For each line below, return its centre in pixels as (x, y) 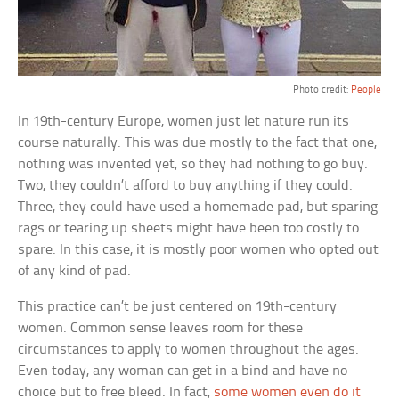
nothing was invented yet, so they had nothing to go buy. (193, 165)
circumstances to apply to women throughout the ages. (189, 350)
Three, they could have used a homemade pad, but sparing (198, 208)
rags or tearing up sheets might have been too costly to (189, 229)
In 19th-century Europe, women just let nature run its (184, 122)
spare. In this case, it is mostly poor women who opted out (199, 250)
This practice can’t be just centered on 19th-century (178, 307)
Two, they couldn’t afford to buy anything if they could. (186, 186)
